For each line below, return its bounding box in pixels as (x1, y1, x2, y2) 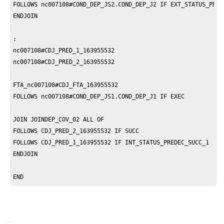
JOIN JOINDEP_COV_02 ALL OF (13, 115, 108, 123)
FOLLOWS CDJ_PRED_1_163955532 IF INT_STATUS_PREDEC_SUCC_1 (13, 138, 213, 146)
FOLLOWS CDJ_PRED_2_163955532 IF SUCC (13, 127, 139, 134)
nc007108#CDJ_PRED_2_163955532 (13, 58, 115, 65)
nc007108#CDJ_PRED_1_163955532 (13, 46, 115, 54)
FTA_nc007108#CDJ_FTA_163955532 (13, 81, 118, 88)
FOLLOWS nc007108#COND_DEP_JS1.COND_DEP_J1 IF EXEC (13, 92, 185, 100)
